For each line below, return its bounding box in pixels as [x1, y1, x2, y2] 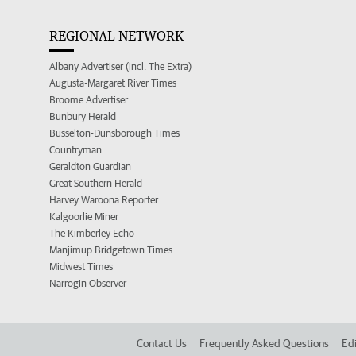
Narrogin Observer [49, 277, 126, 289]
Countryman [49, 143, 102, 156]
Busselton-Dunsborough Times [49, 126, 180, 139]
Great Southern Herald [49, 176, 142, 189]
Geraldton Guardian [49, 160, 131, 172]
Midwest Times [49, 260, 113, 273]
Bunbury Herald [49, 110, 116, 122]
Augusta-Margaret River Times [49, 76, 176, 89]
